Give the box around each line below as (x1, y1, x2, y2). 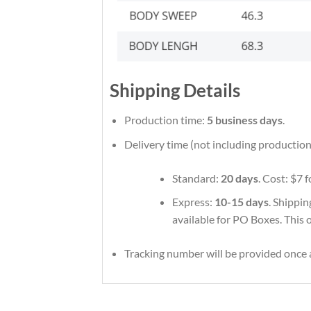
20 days (220, 171, 258, 185)
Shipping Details (110, 80, 240, 101)
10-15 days (214, 195, 269, 209)
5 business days (206, 113, 283, 127)
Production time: (124, 113, 207, 127)
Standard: (171, 171, 221, 185)
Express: (171, 195, 215, 209)
